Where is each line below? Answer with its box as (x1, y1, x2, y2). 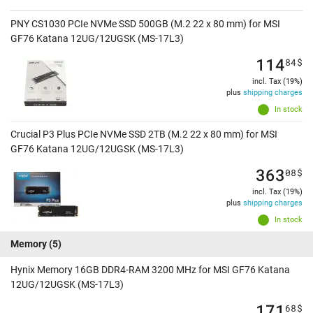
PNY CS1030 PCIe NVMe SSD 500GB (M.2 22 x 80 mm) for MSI (10, 18, 280, 30)
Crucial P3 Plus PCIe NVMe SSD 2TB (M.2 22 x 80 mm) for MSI (10, 129, 277, 140)
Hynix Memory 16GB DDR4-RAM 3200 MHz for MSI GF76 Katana (10, 264, 290, 276)
